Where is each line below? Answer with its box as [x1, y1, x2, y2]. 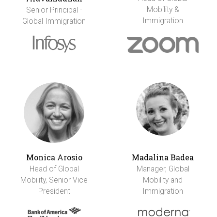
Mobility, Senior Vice [20, 175, 88, 185]
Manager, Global [136, 164, 189, 174]
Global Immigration [22, 16, 86, 26]
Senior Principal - [26, 5, 82, 15]
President [38, 186, 70, 196]
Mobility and [143, 175, 183, 185]
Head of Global [29, 164, 79, 174]
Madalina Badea [132, 152, 194, 163]
